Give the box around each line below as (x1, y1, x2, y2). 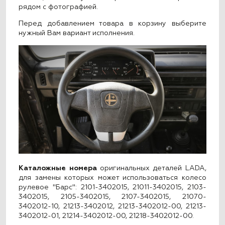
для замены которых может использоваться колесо (19, 174, 206, 182)
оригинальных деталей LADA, (96, 165, 206, 172)
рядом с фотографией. (19, 3, 98, 11)
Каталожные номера (19, 165, 97, 172)
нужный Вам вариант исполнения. (19, 29, 135, 37)
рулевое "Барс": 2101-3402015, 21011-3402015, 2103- (19, 184, 206, 191)
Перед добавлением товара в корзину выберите (19, 20, 206, 27)
